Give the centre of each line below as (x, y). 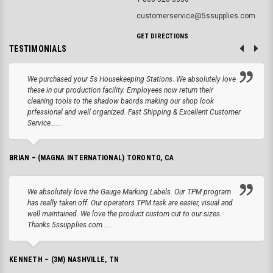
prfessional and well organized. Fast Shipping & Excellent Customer (134, 112)
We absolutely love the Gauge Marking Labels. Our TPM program (129, 192)
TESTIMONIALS (38, 48)
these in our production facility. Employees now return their (120, 90)
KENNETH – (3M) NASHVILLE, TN (64, 259)
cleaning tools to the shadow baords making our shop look (121, 101)
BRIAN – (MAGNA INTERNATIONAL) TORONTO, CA (92, 158)
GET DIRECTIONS (163, 36)
